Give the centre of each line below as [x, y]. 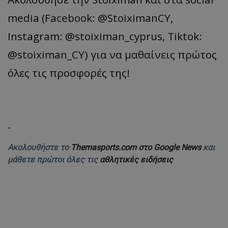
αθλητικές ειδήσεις [136, 159]
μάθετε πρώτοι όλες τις [54, 159]
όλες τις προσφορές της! [69, 73]
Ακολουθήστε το [39, 147]
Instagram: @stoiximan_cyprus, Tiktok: [105, 36]
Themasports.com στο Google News [137, 147]
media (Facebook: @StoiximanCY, [90, 18]
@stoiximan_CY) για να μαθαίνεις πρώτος [112, 54]
